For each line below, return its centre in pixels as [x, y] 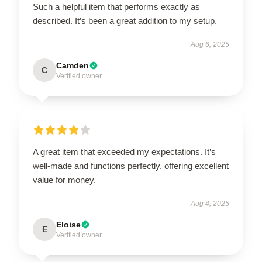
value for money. [64, 180]
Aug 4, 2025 [210, 203]
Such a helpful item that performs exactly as [116, 6]
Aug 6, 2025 [210, 44]
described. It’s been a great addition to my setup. [126, 20]
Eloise [68, 224]
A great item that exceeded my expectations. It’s [124, 151]
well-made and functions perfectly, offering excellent [131, 166]
